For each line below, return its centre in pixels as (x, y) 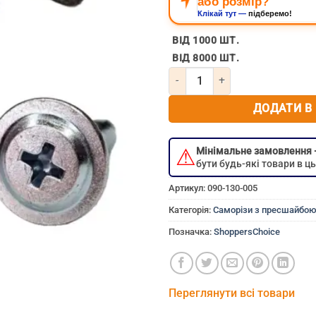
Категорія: (191, 209)
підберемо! (270, 13)
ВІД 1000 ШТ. (206, 40)
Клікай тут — (223, 13)
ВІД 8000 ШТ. (206, 58)
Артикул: (188, 188)
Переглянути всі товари (232, 293)
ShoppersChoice (247, 231)
